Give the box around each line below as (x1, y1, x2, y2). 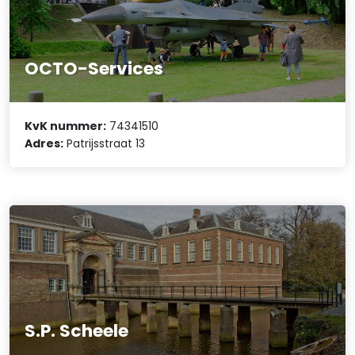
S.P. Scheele (25, 318, 129, 343)
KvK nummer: (25, 117, 107, 134)
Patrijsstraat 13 (63, 135, 146, 151)
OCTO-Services (25, 56, 164, 82)
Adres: (25, 135, 64, 151)
